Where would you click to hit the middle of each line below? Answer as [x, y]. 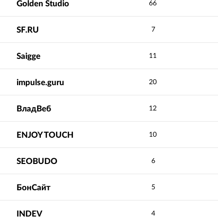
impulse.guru [41, 82]
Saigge [29, 56]
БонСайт [34, 187]
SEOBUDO [37, 161]
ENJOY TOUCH [45, 135]
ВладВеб [34, 109]
